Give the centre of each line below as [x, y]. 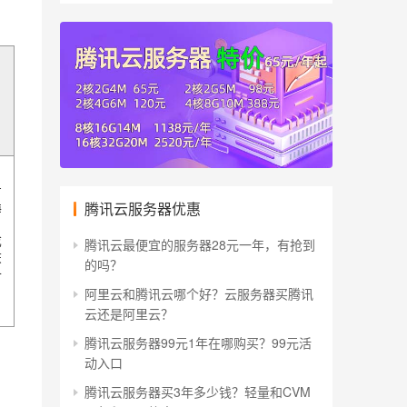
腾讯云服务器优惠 [143, 208]
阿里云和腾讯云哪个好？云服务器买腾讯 [199, 293]
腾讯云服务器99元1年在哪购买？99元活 [198, 342]
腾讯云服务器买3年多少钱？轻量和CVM [198, 391]
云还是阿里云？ [129, 313]
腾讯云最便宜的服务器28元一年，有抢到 [200, 244]
